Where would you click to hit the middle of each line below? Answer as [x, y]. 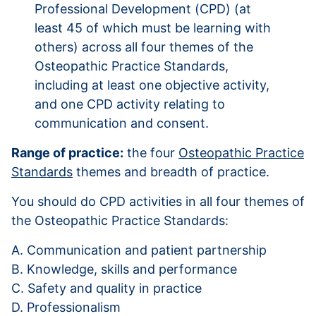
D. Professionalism [66, 307]
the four [151, 152]
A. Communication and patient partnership [139, 250]
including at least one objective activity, [152, 85]
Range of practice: [67, 152]
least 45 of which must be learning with [153, 28]
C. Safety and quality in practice [107, 288]
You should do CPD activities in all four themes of [158, 201]
